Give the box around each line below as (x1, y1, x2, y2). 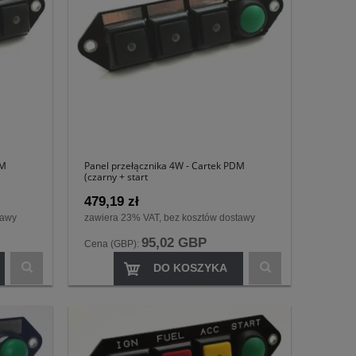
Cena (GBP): (84, 238, 141, 250)
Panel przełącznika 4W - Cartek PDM (84, 158, 245, 172)
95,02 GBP (141, 235, 207, 251)
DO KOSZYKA (153, 261, 227, 275)
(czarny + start (84, 169, 148, 184)
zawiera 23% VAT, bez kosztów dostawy (84, 212, 255, 224)
